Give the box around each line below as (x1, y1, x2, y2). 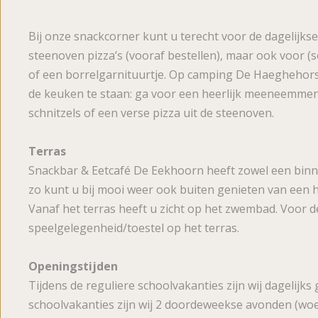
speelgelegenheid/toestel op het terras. (28, 220, 239, 236)
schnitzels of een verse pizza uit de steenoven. (28, 105, 274, 121)
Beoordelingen (148, 9, 229, 25)
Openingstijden (28, 258, 118, 275)
